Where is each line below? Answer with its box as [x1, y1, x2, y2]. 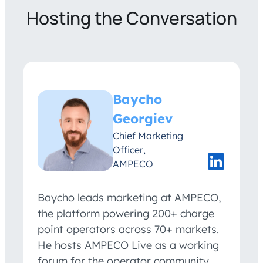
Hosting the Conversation [26, 6, 237, 31]
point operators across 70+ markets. [38, 222, 219, 237]
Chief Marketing [113, 130, 183, 142]
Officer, [113, 144, 146, 156]
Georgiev [113, 110, 173, 127]
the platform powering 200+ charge [38, 207, 214, 221]
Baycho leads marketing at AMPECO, [38, 191, 221, 205]
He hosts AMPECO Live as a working [38, 238, 219, 252]
